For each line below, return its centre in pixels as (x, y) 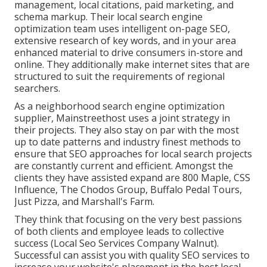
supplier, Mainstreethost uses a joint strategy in (122, 118)
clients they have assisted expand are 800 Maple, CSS (132, 178)
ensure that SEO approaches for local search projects (133, 154)
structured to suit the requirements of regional (119, 77)
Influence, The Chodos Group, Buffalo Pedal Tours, (128, 190)
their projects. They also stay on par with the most (127, 130)
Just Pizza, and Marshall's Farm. (84, 202)
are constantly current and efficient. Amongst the (124, 166)
